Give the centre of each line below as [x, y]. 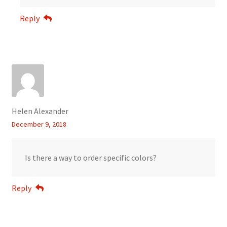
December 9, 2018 [39, 124]
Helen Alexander [40, 111]
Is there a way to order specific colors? [90, 157]
